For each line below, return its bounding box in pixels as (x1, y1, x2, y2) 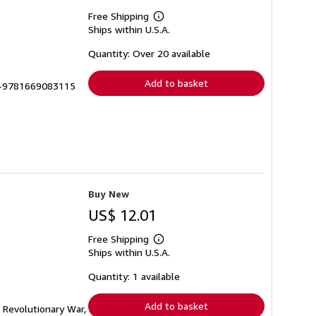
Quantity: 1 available (88, 270, 180, 283)
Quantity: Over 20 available (88, 47, 210, 59)
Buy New (88, 188, 129, 200)
